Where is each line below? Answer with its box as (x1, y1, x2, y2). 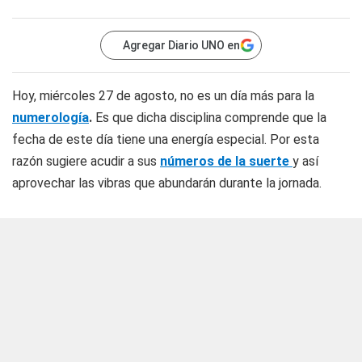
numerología (12, 110, 89, 125)
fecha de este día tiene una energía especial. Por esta (12, 132, 319, 147)
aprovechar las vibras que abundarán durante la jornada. (12, 175, 322, 191)
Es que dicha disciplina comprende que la (92, 110, 326, 125)
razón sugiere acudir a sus (12, 154, 160, 169)
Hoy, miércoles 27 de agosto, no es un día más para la (12, 88, 314, 103)
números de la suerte (160, 154, 293, 169)
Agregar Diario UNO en (123, 39, 240, 52)
